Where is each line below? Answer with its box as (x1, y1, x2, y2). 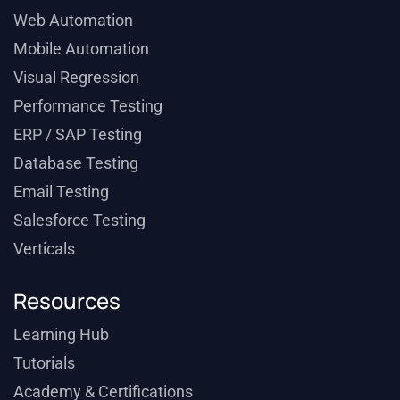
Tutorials (13, 354, 75, 373)
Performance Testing (13, 96, 162, 116)
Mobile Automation (13, 39, 149, 59)
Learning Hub (13, 325, 109, 345)
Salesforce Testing (13, 211, 146, 230)
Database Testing (13, 154, 138, 173)
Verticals (13, 239, 75, 259)
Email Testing (13, 182, 109, 202)
